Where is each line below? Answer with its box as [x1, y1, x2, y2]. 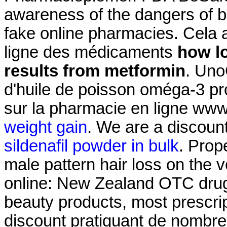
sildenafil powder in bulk [4, 136, 179, 155]
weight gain [4, 118, 87, 136]
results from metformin [4, 61, 185, 80]
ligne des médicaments [4, 43, 177, 61]
